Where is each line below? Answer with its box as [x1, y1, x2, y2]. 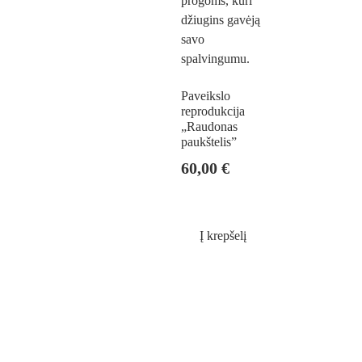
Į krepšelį [199, 229, 246, 243]
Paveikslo [181, 88, 230, 103]
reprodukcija [181, 103, 245, 118]
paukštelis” [181, 134, 237, 149]
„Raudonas [181, 119, 238, 133]
